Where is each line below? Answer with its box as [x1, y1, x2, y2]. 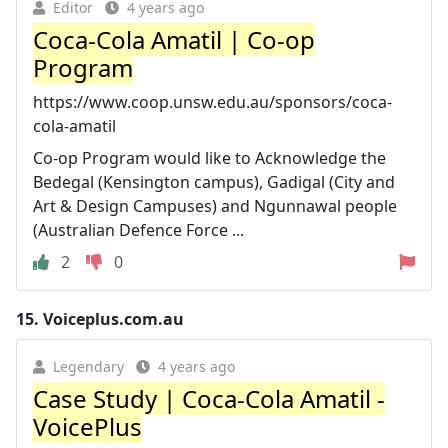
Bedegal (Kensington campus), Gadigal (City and [33, 170, 395, 193]
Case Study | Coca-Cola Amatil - [33, 381, 385, 415]
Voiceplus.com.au [43, 307, 184, 330]
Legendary [53, 356, 124, 376]
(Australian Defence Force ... [33, 218, 244, 241]
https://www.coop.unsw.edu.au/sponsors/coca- [33, 90, 392, 113]
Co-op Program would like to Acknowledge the [33, 146, 386, 169]
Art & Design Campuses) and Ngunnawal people [33, 194, 397, 217]
